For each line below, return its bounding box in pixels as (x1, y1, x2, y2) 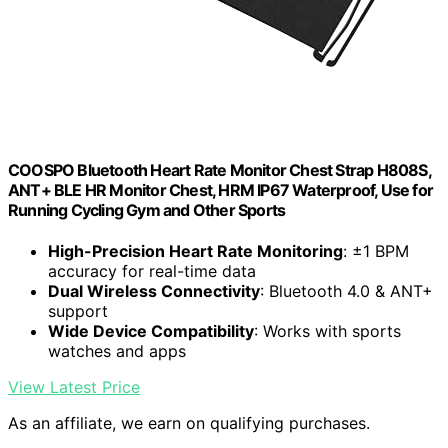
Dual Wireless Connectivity (48, 281, 260, 302)
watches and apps (48, 341, 186, 362)
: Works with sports (254, 321, 401, 342)
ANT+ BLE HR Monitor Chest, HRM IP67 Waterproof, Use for (8, 179, 434, 200)
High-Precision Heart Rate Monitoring (48, 241, 343, 262)
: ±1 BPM (343, 241, 409, 262)
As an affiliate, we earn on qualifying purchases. (8, 413, 370, 434)
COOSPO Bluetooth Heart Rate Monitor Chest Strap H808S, (8, 159, 431, 180)
